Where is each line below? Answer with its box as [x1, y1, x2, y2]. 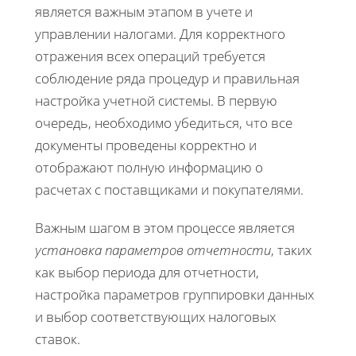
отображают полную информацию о [35, 157, 263, 176]
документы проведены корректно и [35, 135, 257, 154]
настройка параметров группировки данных [35, 284, 314, 304]
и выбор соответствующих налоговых [35, 307, 276, 326]
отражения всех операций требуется [35, 46, 265, 65]
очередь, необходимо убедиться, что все [35, 113, 292, 132]
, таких [271, 240, 311, 259]
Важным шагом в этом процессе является [35, 218, 295, 237]
